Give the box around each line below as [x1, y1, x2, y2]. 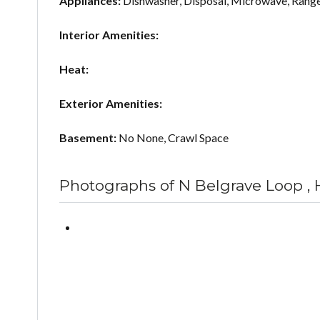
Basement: [59, 131, 119, 145]
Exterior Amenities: [59, 96, 162, 111]
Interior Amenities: [59, 28, 159, 42]
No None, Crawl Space [119, 131, 229, 145]
